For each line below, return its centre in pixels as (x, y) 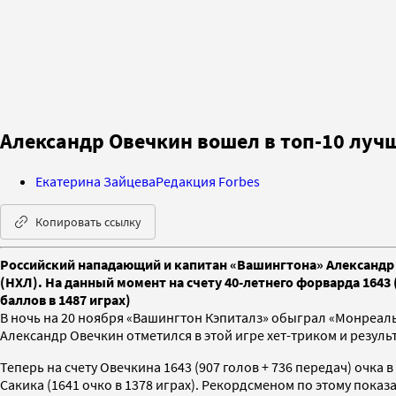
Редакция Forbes (208, 181)
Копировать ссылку (88, 221)
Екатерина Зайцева (95, 181)
